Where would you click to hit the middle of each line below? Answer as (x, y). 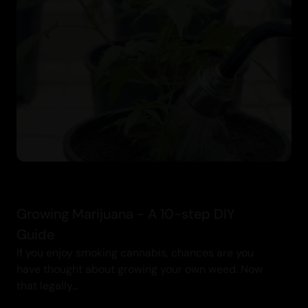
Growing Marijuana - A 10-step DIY (126, 214)
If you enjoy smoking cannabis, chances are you (135, 253)
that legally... (47, 286)
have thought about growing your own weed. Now (140, 269)
